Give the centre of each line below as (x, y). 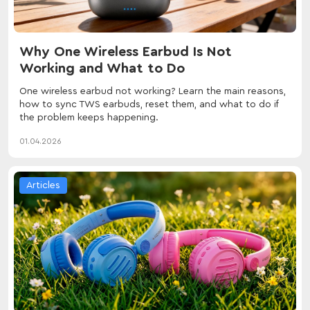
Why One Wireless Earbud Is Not (126, 52)
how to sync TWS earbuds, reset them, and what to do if (149, 104)
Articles (43, 185)
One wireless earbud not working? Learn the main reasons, (153, 91)
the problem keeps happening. (89, 117)
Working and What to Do (102, 68)
